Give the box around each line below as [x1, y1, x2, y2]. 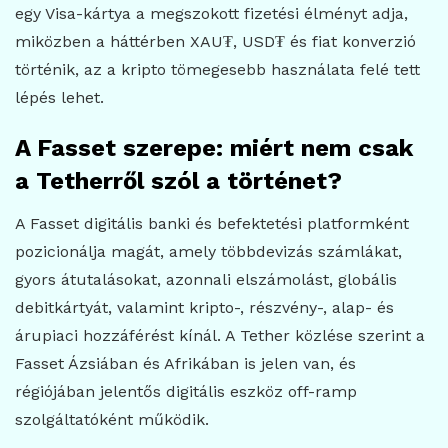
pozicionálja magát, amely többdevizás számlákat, [15, 242, 402, 262]
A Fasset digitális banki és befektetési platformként [15, 214, 409, 234]
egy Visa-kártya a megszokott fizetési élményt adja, [15, 4, 408, 24]
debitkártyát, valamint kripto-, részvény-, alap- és [15, 298, 394, 318]
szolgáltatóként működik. [15, 410, 209, 430]
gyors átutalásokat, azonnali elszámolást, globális [15, 270, 397, 290]
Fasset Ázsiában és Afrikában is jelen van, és [15, 354, 356, 374]
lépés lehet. [15, 88, 104, 108]
